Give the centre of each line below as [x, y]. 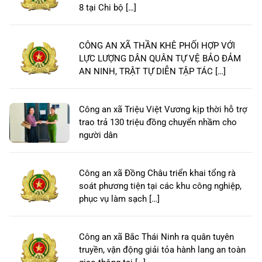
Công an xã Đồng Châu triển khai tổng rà [157, 173]
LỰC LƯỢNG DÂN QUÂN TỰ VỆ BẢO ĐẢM [160, 58]
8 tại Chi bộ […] [108, 7]
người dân [98, 135]
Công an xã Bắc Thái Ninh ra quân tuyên [156, 237]
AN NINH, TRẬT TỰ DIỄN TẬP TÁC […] [152, 71]
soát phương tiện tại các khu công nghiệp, [160, 186]
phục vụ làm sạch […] [119, 199]
